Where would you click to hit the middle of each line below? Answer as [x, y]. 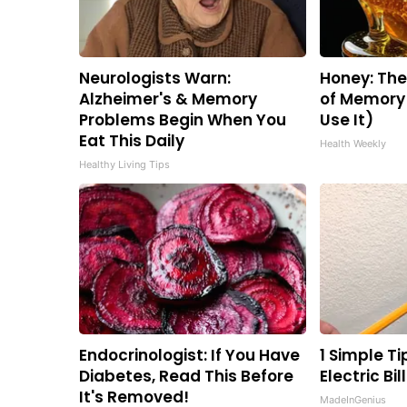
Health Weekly [353, 144]
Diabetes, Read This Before [186, 377]
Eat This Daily [132, 141]
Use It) [347, 120]
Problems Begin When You [183, 120]
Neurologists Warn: [155, 79]
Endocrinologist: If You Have [189, 356]
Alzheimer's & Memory [168, 99]
